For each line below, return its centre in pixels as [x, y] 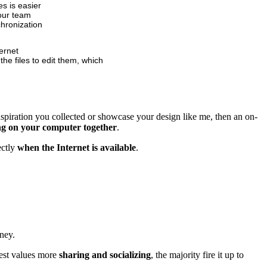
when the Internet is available [77, 148]
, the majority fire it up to [197, 254]
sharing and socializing [105, 254]
